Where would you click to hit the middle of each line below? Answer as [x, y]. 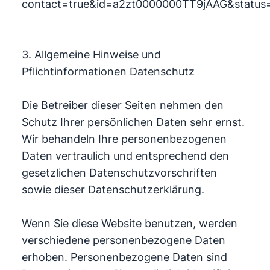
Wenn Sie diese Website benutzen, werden [129, 223]
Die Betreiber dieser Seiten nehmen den [122, 105]
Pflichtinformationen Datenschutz [108, 71]
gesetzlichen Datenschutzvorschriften [119, 173]
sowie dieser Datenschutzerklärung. [113, 190]
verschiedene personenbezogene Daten [123, 240]
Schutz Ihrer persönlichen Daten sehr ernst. [133, 122]
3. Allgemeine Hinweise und [91, 55]
